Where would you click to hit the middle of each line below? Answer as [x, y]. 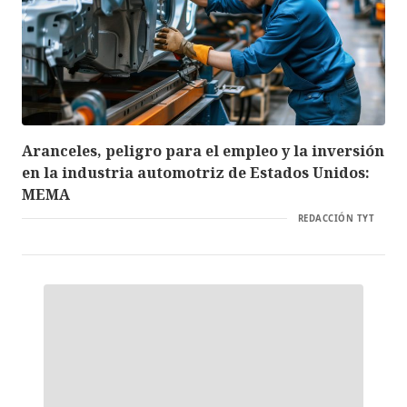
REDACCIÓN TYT [336, 218]
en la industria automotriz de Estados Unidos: [196, 172]
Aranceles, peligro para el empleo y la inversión [203, 150]
